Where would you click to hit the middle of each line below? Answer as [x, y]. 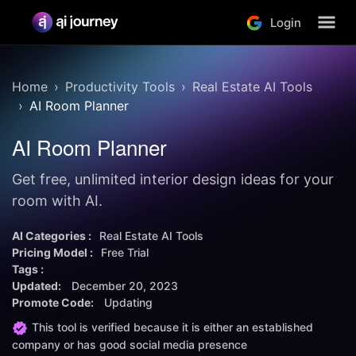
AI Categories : [52, 236]
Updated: [38, 286]
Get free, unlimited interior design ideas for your [173, 179]
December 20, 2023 [125, 286]
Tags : [28, 269]
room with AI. [57, 201]
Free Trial [125, 252]
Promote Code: [54, 302]
